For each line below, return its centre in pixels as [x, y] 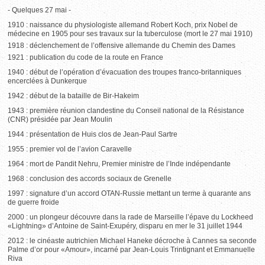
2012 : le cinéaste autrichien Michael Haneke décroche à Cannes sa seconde [132, 241]
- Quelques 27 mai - [40, 10]
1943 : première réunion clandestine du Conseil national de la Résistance [126, 111]
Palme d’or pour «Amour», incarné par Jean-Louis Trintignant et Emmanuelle [132, 250]
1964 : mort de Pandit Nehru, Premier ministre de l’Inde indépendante [119, 164]
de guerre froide [34, 202]
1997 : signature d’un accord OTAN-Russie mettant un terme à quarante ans [130, 193]
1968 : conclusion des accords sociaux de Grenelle [90, 179]
